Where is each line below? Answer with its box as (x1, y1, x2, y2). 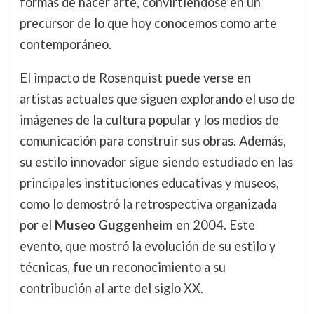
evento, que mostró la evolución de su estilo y (19, 238, 275, 254)
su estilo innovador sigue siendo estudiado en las (19, 153, 293, 170)
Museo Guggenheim (54, 217, 173, 233)
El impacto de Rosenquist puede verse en (19, 69, 251, 86)
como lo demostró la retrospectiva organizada (19, 196, 277, 212)
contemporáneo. (19, 36, 111, 52)
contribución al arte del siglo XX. (19, 280, 203, 296)
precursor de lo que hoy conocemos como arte (19, 15, 277, 31)
